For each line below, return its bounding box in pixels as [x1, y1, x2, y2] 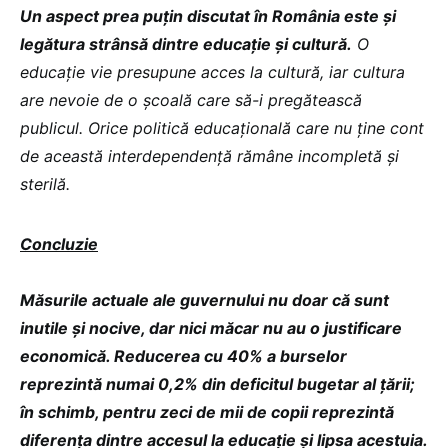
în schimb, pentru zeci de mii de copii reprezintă [20, 402, 394, 422]
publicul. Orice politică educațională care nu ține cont [20, 118, 424, 138]
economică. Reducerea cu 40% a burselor [20, 346, 347, 366]
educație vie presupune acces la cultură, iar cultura [20, 62, 405, 82]
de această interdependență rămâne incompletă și [20, 146, 399, 166]
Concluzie [20, 234, 98, 254]
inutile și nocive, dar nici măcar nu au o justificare [20, 318, 402, 338]
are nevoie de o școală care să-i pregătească [20, 90, 362, 110]
